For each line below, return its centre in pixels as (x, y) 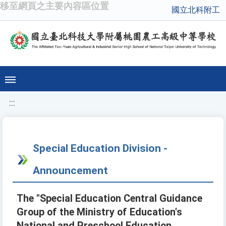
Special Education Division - (100, 148)
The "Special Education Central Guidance (109, 199)
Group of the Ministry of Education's (99, 212)
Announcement (70, 171)
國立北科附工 (196, 10)
